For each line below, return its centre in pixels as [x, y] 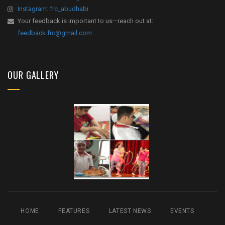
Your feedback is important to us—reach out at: [85, 21]
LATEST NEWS [130, 211]
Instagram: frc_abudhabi [53, 9]
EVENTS [182, 211]
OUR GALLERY [33, 75]
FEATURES [74, 211]
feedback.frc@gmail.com [55, 33]
